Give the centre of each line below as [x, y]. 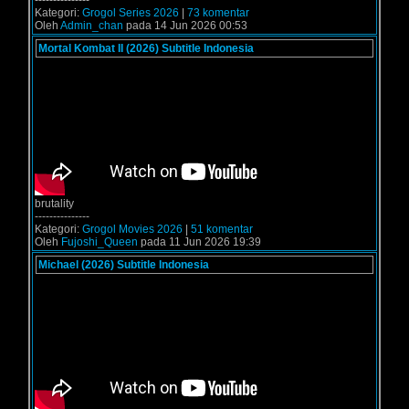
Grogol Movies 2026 [132, 229]
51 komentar [222, 229]
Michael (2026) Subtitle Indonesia [124, 265]
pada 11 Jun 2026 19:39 [199, 242]
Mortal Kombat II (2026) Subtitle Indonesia [146, 48]
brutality [54, 204]
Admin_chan [92, 26]
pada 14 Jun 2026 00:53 [185, 26]
